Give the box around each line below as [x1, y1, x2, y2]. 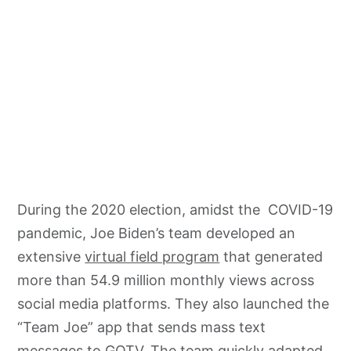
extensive [17, 248, 85, 265]
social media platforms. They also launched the [17, 295, 330, 312]
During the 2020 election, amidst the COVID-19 [17, 201, 334, 218]
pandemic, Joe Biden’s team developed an [17, 224, 296, 241]
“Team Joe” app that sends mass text [17, 318, 266, 335]
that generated [219, 248, 324, 265]
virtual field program [85, 248, 220, 265]
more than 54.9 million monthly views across [17, 271, 315, 288]
